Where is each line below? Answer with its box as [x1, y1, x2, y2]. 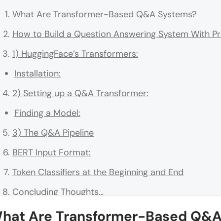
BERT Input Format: [12, 147, 91, 159]
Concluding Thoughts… [12, 186, 104, 198]
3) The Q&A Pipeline [12, 127, 94, 139]
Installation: [14, 68, 61, 80]
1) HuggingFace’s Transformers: [12, 48, 138, 60]
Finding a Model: [14, 107, 80, 119]
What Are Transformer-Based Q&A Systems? [12, 8, 196, 21]
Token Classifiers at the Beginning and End [12, 166, 184, 179]
